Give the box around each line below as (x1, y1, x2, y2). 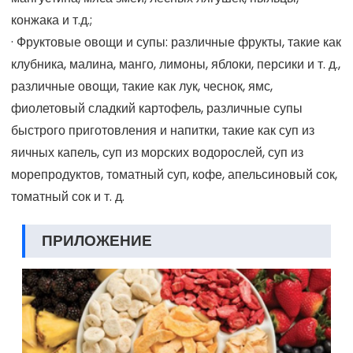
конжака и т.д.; (11, 10, 92, 29)
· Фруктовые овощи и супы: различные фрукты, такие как (11, 32, 341, 51)
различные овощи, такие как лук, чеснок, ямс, (11, 76, 273, 95)
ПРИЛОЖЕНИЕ (42, 229, 152, 251)
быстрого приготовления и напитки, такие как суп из (11, 121, 314, 139)
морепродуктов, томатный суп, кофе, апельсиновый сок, (11, 165, 337, 184)
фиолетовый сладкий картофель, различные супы (11, 98, 303, 117)
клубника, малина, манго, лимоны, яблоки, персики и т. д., (11, 54, 340, 73)
